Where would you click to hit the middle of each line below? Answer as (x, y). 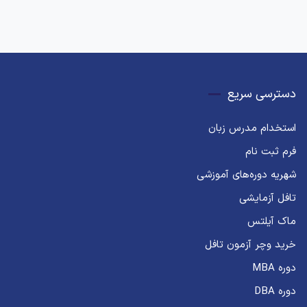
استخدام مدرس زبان (253, 128)
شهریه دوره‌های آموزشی (247, 175)
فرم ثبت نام (271, 151)
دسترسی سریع (262, 94)
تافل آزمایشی (268, 198)
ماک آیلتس (272, 221)
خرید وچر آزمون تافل (251, 245)
